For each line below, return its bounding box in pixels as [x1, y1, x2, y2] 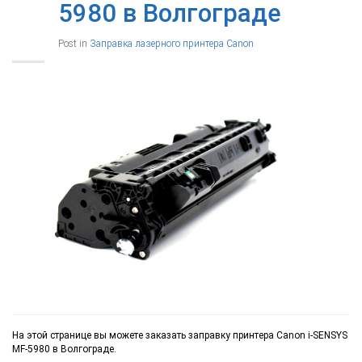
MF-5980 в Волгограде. [12, 343, 116, 355]
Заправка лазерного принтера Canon [90, 37, 254, 49]
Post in [58, 37, 90, 49]
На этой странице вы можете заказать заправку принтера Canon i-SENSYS [12, 329, 347, 341]
